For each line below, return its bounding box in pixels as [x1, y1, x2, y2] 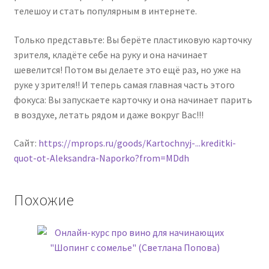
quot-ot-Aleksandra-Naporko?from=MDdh [13, 152, 189, 165]
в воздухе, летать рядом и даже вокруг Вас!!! [13, 108, 204, 121]
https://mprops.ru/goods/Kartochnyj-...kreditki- [38, 137, 236, 150]
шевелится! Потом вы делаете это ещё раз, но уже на [13, 63, 241, 76]
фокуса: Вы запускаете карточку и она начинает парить [13, 93, 252, 106]
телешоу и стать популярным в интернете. [13, 5, 197, 17]
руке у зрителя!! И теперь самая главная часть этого [13, 78, 235, 91]
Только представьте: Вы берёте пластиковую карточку [13, 33, 252, 46]
